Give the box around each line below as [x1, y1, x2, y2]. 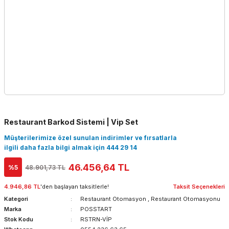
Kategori [4, 195, 28, 202]
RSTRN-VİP [80, 216, 112, 223]
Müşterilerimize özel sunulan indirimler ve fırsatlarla [4, 134, 177, 142]
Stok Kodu [4, 216, 33, 223]
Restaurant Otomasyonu [150, 195, 220, 202]
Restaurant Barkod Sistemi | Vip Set [4, 118, 138, 126]
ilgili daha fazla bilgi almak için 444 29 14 [4, 144, 137, 151]
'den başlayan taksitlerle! [40, 183, 109, 190]
